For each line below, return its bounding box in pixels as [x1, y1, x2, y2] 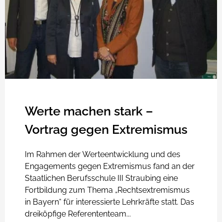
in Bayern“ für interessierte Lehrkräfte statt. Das [25, 197, 194, 207]
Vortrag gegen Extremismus [25, 122, 187, 137]
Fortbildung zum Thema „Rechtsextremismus [25, 185, 190, 195]
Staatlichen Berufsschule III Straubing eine [25, 173, 178, 183]
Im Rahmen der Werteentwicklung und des [25, 150, 180, 159]
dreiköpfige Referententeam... [25, 209, 131, 219]
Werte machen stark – [25, 104, 153, 118]
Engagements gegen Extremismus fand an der [25, 162, 195, 171]
